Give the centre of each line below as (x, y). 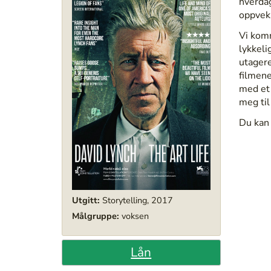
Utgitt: (86, 200)
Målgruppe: (96, 216)
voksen (135, 216)
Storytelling (125, 200)
